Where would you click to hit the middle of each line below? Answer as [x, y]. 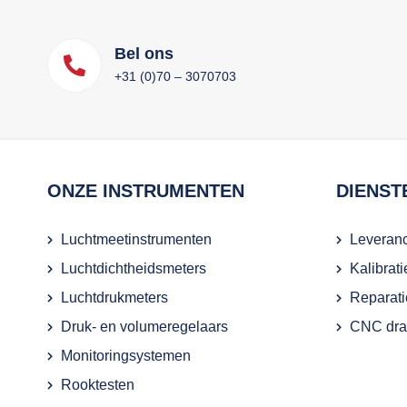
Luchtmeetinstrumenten [136, 239]
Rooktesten [98, 384]
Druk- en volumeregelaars [144, 326]
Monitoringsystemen [126, 355]
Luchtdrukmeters [114, 297]
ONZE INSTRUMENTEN [146, 190]
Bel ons [144, 53]
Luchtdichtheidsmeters [134, 268]
